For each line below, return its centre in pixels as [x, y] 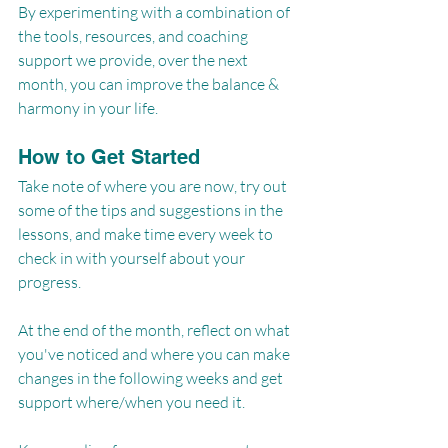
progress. [49, 281]
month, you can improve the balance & [150, 83]
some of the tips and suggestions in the [152, 209]
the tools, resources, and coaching [134, 35]
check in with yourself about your [133, 257]
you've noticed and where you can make [155, 353]
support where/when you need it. [131, 401]
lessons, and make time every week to [147, 233]
